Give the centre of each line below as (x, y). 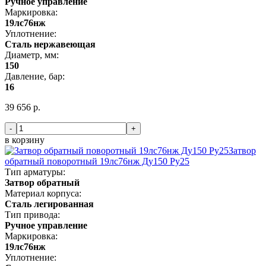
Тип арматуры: (35, 172)
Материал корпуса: (43, 193)
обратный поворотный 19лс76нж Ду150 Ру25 (97, 161)
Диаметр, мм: (32, 55)
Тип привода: (32, 214)
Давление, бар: (35, 76)
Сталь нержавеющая (50, 44)
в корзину (25, 140)
